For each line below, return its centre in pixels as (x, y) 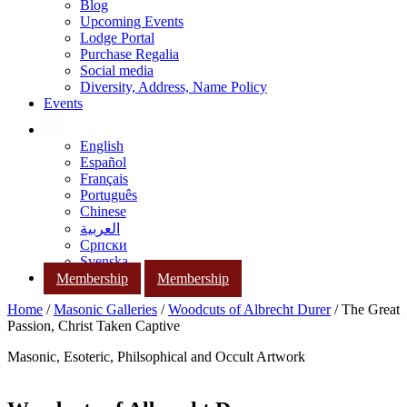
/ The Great (365, 310)
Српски (104, 245)
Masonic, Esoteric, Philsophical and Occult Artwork (156, 357)
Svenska (104, 261)
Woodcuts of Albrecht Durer (249, 310)
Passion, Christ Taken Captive (94, 326)
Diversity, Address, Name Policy (174, 87)
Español (103, 162)
